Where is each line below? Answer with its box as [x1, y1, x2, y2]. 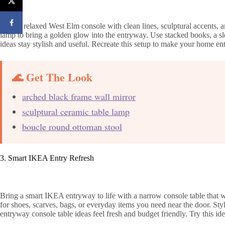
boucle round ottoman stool [22, 120, 122, 133]
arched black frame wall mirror [22, 90, 136, 102]
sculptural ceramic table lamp [22, 105, 130, 118]
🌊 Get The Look [12, 68, 92, 85]
